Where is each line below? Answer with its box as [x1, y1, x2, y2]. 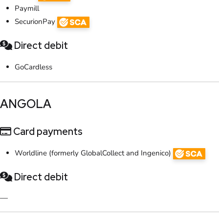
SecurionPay [15, 17, 57, 27]
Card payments [11, 125, 83, 138]
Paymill [15, 3, 39, 14]
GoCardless [15, 62, 52, 72]
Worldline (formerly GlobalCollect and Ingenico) [15, 148, 173, 158]
